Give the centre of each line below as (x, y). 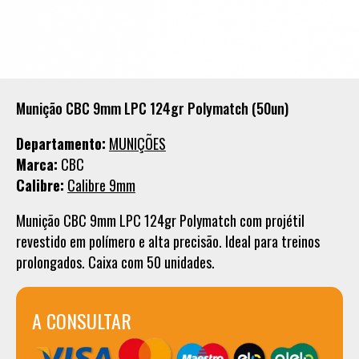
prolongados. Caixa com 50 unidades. (115, 262)
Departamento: (61, 143)
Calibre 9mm (101, 185)
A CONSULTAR (82, 321)
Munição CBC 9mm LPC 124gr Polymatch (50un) (152, 108)
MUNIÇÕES (137, 143)
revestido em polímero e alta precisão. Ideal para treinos (168, 241)
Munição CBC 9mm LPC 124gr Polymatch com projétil (160, 220)
